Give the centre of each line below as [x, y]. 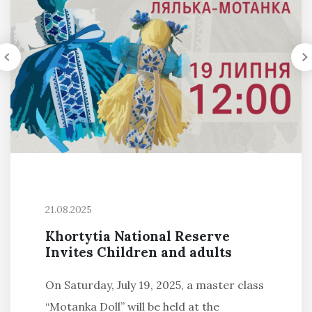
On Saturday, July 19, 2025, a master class [155, 284]
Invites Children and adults [139, 252]
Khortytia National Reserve [138, 236]
